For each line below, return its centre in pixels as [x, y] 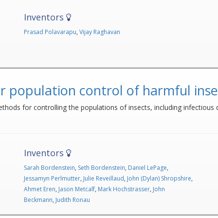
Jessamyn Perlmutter [52, 179]
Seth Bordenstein [102, 168]
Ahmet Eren [40, 189]
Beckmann [38, 200]
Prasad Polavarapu [50, 32]
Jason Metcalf [77, 189]
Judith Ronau [73, 200]
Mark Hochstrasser [124, 189]
